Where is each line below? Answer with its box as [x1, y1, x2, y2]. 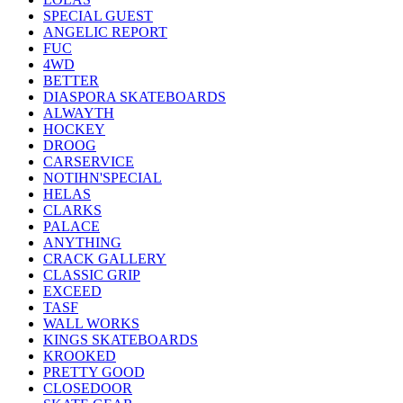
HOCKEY [43, 121, 105, 137]
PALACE [43, 218, 100, 234]
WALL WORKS [43, 315, 139, 331]
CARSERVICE [43, 153, 134, 169]
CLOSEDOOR [43, 380, 132, 396]
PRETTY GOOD [43, 363, 145, 380]
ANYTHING [43, 234, 121, 250]
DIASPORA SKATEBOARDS [43, 88, 226, 104]
